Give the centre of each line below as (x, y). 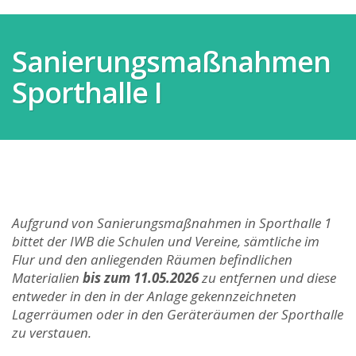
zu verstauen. (52, 333)
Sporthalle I (87, 93)
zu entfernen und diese (267, 278)
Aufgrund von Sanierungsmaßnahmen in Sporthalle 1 (172, 223)
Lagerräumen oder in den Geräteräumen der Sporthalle (178, 314)
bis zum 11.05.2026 (141, 278)
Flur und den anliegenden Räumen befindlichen (152, 259)
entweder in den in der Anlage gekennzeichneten (154, 296)
